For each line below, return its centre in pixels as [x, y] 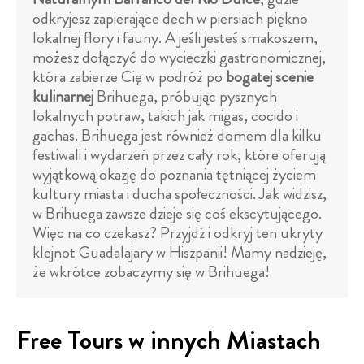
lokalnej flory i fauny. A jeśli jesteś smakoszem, [175, 38]
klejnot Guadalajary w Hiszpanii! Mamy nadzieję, [180, 253]
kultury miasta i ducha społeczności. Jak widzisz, [180, 194]
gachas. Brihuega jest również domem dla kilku [177, 136]
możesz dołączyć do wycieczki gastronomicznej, [179, 58]
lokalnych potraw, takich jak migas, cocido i [165, 116]
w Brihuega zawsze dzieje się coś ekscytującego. [177, 214]
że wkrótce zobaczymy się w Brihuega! [151, 272]
